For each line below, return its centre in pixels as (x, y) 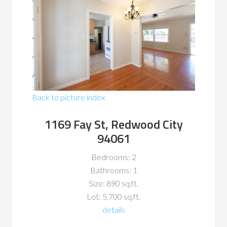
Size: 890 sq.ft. (113, 183)
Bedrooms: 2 (113, 157)
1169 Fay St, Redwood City (113, 124)
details (113, 210)
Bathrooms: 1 (113, 170)
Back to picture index (69, 97)
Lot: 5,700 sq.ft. (113, 197)
